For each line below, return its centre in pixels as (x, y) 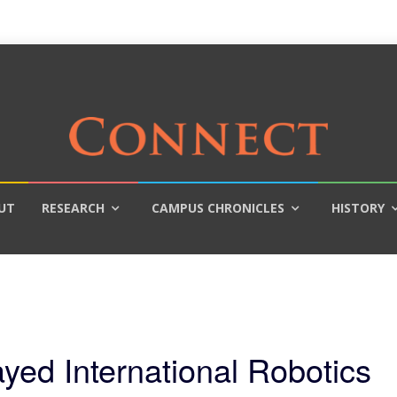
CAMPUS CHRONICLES (218, 207)
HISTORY (358, 207)
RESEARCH (73, 207)
